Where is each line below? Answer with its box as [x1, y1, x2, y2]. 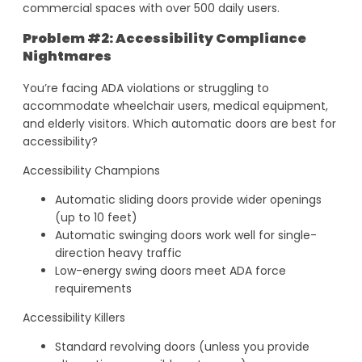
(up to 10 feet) [55, 208, 137, 225]
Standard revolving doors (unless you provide [55, 338, 309, 355]
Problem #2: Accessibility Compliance [23, 29, 306, 48]
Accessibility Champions [23, 162, 160, 179]
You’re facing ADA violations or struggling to [23, 79, 269, 96]
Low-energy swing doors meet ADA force [55, 262, 286, 279]
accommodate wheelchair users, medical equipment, [23, 97, 328, 114]
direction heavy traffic [55, 244, 182, 261]
